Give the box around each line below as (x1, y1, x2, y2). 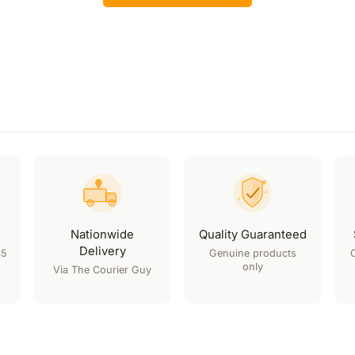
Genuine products (208, 247, 296, 260)
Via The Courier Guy (53, 264, 152, 277)
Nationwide (71, 227, 135, 242)
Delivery (78, 243, 126, 258)
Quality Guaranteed (198, 227, 307, 242)
